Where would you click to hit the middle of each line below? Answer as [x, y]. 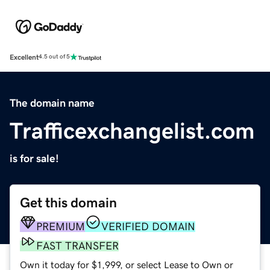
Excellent [24, 57]
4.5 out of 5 [54, 57]
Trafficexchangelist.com [132, 130]
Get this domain [68, 202]
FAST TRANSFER [77, 246]
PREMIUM [61, 226]
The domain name [52, 103]
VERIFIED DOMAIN [148, 226]
